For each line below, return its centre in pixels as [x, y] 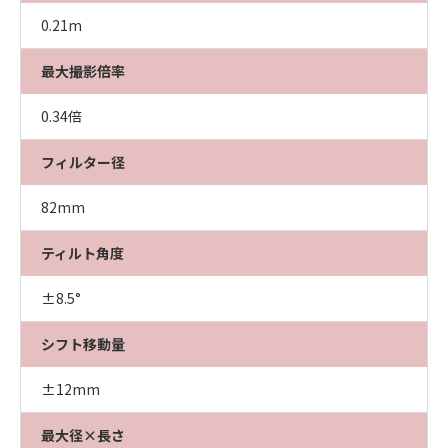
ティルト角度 [82, 253]
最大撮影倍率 [83, 71]
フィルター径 [83, 162]
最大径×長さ [83, 435]
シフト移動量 [83, 344]
